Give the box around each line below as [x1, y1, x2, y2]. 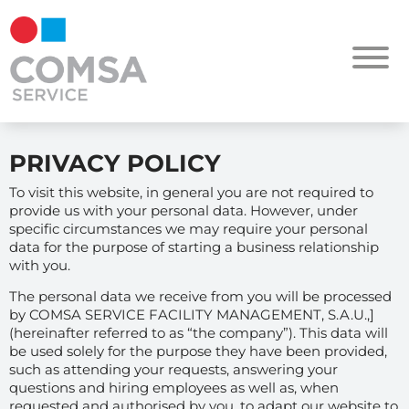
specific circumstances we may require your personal [9, 219, 368, 237]
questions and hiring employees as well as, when [9, 379, 339, 397]
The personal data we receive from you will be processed [9, 288, 392, 306]
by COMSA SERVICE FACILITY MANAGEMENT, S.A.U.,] [9, 306, 374, 324]
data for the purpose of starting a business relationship [9, 237, 379, 256]
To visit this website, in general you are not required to [9, 183, 373, 201]
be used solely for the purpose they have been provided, [9, 342, 387, 361]
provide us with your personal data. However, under [9, 201, 358, 219]
